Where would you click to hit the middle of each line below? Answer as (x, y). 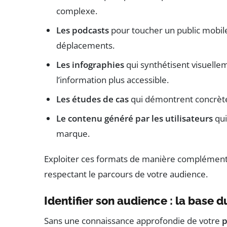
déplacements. (85, 45)
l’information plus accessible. (112, 80)
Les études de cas (92, 99)
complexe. (77, 11)
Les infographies (90, 64)
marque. (73, 133)
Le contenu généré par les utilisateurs (135, 118)
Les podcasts (83, 30)
